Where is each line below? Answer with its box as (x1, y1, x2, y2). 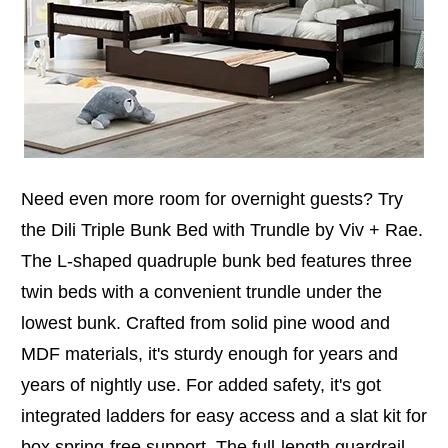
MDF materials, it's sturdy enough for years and (21, 343, 398, 364)
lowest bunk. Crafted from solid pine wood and (21, 312, 390, 333)
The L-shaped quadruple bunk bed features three (21, 250, 412, 271)
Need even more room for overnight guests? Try (21, 188, 403, 209)
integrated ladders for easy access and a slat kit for (21, 405, 427, 426)
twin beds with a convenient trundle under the (21, 281, 382, 302)
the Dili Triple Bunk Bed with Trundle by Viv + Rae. (21, 219, 423, 240)
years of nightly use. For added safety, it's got (21, 374, 381, 395)
